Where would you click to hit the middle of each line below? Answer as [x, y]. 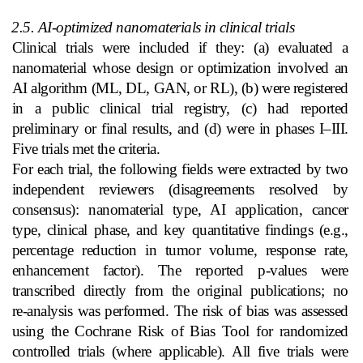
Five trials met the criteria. [86, 148]
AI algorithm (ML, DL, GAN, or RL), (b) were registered [180, 88]
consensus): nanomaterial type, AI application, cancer [180, 209]
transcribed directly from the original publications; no [180, 290]
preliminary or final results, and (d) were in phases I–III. [180, 128]
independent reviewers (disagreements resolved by [180, 189]
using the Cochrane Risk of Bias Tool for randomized [180, 331]
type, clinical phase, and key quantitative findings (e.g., [180, 229]
